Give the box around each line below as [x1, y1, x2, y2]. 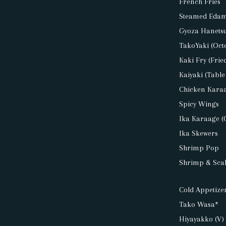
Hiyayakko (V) [179, 214, 224, 224]
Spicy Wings [179, 99, 219, 109]
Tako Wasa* [179, 200, 219, 209]
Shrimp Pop [179, 143, 219, 153]
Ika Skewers [179, 129, 218, 138]
